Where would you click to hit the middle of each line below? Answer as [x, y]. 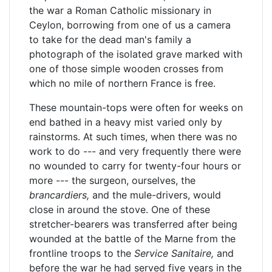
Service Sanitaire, [174, 253]
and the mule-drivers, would [155, 195]
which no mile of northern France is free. [122, 83]
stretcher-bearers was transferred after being [133, 224]
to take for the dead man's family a [110, 39]
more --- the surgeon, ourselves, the [112, 180]
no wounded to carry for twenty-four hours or [135, 166]
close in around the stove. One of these [120, 209]
